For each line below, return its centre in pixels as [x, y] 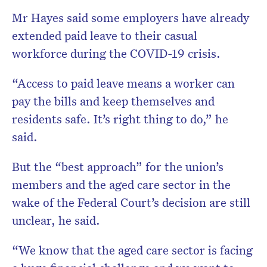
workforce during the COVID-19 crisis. [116, 53]
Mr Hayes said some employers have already [131, 18]
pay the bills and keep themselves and [113, 101]
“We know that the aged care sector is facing [132, 250]
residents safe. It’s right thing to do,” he [120, 119]
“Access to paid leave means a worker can [123, 83]
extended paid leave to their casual [105, 35]
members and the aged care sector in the [121, 184]
